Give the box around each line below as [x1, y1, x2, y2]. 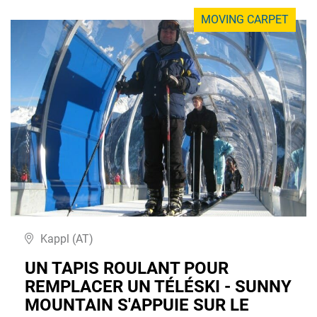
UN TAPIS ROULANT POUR [25, 258, 229, 278]
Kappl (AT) [40, 231, 93, 246]
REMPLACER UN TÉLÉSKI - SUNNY [25, 276, 292, 296]
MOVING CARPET [201, 13, 289, 27]
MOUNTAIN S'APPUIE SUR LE [25, 294, 249, 315]
